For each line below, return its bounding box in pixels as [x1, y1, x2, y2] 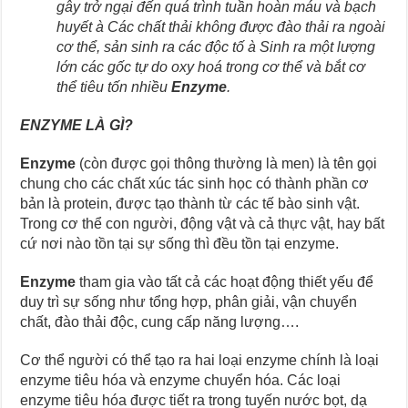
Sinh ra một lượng [260, 38, 376, 55]
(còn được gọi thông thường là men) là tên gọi [76, 155, 378, 171]
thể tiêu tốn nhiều [56, 78, 172, 95]
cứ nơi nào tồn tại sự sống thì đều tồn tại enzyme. [20, 235, 340, 251]
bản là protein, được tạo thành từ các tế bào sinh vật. [20, 195, 361, 211]
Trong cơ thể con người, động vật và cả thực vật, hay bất [20, 215, 385, 231]
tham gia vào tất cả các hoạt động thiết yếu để [76, 273, 374, 290]
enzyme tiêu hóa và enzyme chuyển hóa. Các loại [20, 372, 342, 388]
